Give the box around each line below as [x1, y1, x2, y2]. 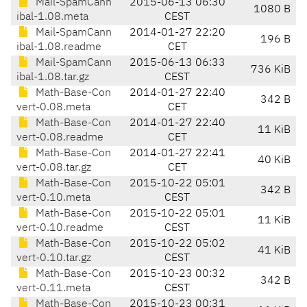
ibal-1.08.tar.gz [16, 72, 89, 84]
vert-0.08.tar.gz [16, 162, 91, 174]
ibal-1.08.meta [16, 12, 88, 23]
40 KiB [258, 155, 291, 167]
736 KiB [251, 64, 291, 76]
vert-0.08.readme [16, 132, 103, 144]
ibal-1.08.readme [16, 42, 101, 53]
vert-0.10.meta [16, 193, 90, 204]
